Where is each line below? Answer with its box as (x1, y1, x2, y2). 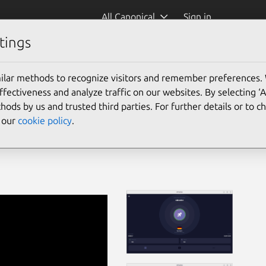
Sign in (183, 11, 214, 22)
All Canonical (101, 11, 155, 22)
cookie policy (18, 115, 72, 126)
